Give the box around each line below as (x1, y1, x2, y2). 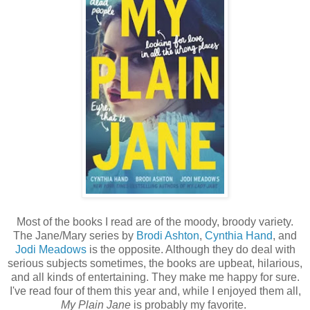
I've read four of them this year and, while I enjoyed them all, (9, 284, 301, 297)
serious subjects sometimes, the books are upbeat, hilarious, (8, 257, 302, 269)
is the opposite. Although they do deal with (86, 243, 295, 255)
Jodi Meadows (15, 243, 86, 255)
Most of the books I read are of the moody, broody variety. (17, 215, 293, 228)
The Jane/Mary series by (13, 229, 136, 241)
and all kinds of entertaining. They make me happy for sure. (10, 271, 300, 283)
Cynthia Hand (205, 229, 273, 241)
